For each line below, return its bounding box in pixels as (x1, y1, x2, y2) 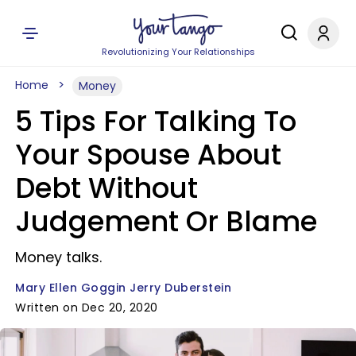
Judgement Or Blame (15, 202, 317, 241)
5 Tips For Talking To (15, 102, 296, 141)
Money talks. (15, 247, 102, 267)
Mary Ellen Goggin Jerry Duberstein (15, 280, 231, 296)
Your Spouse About (15, 135, 281, 174)
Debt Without (15, 168, 198, 207)
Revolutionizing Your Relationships (101, 45, 255, 58)
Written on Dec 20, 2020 (15, 300, 158, 315)
